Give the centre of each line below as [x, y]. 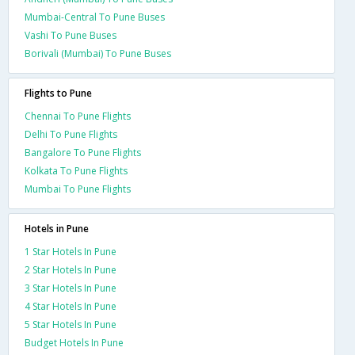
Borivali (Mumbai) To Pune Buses [98, 53]
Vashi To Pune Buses [71, 35]
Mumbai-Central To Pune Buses [95, 17]
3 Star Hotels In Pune [71, 288]
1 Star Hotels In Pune [71, 251]
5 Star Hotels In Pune [71, 324]
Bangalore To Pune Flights [83, 152]
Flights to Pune [58, 93]
